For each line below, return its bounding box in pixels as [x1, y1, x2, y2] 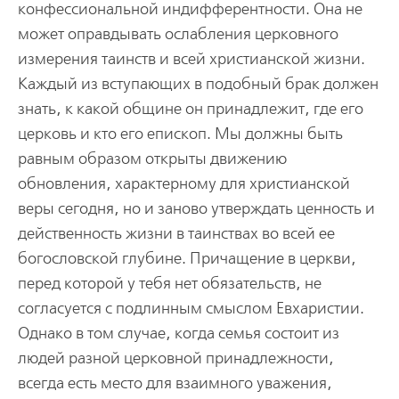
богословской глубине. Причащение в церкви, [17, 248, 356, 268]
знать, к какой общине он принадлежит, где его [17, 99, 363, 118]
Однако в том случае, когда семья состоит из [17, 323, 339, 343]
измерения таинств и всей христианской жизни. [17, 49, 365, 69]
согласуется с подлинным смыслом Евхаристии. [17, 298, 364, 318]
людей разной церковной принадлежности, [17, 348, 334, 368]
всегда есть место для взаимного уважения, [17, 373, 332, 393]
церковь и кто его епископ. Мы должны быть [17, 124, 343, 143]
